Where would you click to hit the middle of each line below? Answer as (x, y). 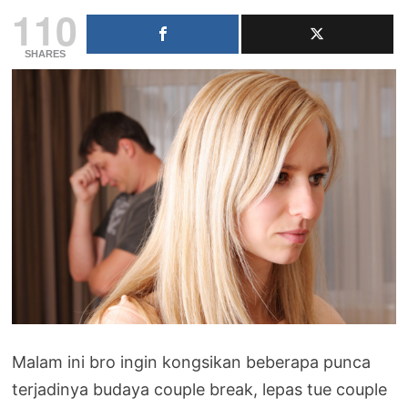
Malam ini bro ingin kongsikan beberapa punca (192, 362)
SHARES (45, 53)
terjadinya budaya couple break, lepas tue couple (200, 389)
